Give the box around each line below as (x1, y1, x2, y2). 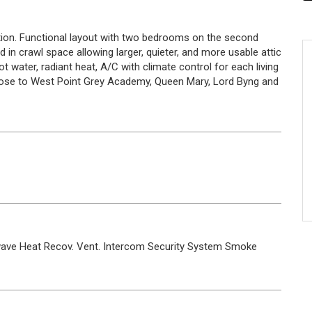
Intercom (103, 240, 145, 253)
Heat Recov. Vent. (19, 240, 100, 253)
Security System (148, 240, 222, 253)
